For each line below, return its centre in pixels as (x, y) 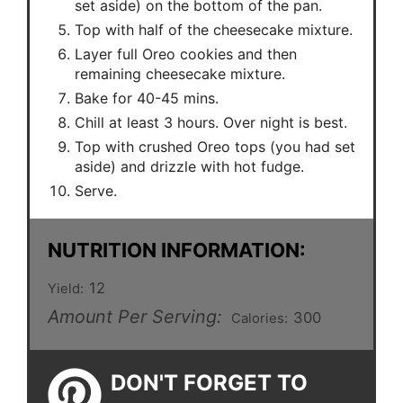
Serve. (96, 190)
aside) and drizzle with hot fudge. (189, 166)
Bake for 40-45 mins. (147, 98)
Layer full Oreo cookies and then (186, 54)
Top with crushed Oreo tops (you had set (215, 146)
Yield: (66, 288)
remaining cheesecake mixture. (180, 73)
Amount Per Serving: (134, 316)
